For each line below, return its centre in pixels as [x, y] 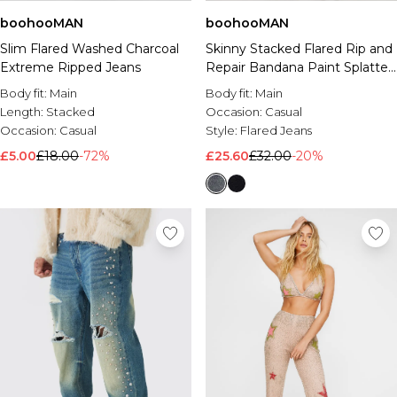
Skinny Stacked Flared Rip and [299, 49]
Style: [223, 130]
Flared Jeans [276, 130]
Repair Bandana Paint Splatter [299, 67]
